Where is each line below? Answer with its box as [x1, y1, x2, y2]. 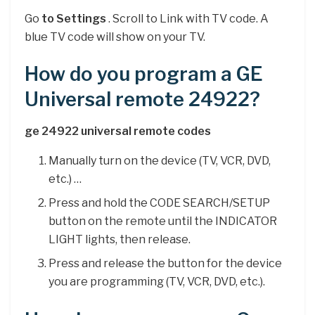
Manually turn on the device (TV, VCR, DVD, [49, 154, 271, 168]
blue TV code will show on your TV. [25, 30, 205, 44]
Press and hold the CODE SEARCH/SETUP [49, 196, 271, 210]
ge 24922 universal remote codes [25, 124, 211, 139]
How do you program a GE [25, 63, 263, 86]
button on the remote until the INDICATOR [49, 214, 278, 229]
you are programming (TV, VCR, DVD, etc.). [49, 275, 266, 289]
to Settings [41, 11, 106, 25]
